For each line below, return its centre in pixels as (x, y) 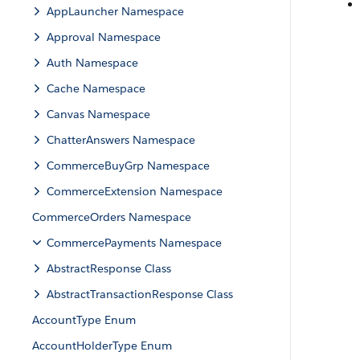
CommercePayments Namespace (134, 243)
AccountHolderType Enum (102, 346)
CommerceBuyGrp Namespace (128, 166)
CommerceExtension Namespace (135, 191)
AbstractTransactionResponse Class (140, 294)
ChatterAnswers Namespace (121, 140)
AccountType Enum (84, 320)
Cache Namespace (96, 88)
